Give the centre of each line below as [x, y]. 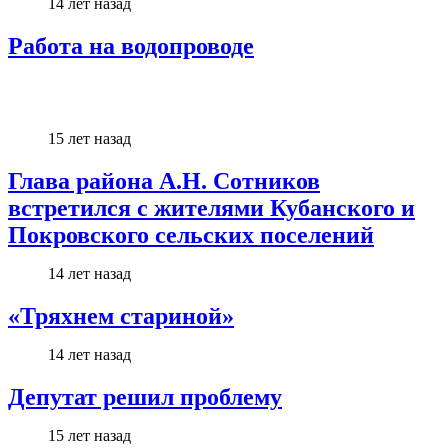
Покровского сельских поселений [191, 234]
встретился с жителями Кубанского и [211, 207]
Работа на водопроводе [131, 45]
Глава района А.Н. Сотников [164, 180]
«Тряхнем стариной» [121, 315]
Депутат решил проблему [145, 396]
